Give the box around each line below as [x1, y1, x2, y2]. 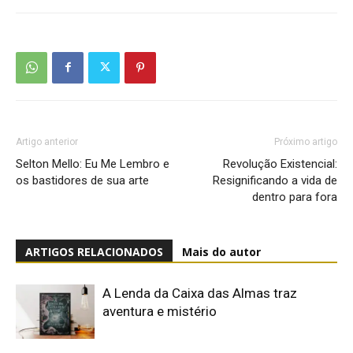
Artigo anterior [16, 136, 78, 147]
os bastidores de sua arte [16, 173, 149, 188]
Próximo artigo [274, 136, 337, 147]
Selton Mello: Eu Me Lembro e [16, 156, 169, 171]
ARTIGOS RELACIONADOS [25, 243, 163, 259]
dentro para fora [252, 189, 337, 204]
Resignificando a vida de [213, 173, 337, 188]
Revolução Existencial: [223, 156, 337, 171]
